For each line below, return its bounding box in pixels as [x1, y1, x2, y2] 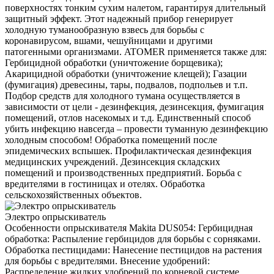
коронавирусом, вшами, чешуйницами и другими [5, 35, 213, 46]
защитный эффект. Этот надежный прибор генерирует [5, 13, 233, 24]
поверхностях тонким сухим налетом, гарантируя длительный [5, 2, 266, 13]
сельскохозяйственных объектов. [5, 190, 142, 201]
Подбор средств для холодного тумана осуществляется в [5, 91, 240, 102]
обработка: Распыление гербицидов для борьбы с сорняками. [5, 234, 261, 245]
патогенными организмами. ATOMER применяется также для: [5, 46, 267, 57]
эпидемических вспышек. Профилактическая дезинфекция [5, 146, 251, 157]
